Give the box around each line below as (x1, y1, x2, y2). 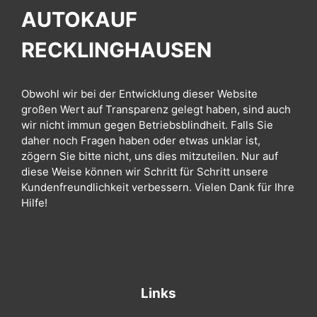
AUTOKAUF (21, 7, 137, 33)
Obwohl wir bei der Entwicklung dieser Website (21, 87, 258, 101)
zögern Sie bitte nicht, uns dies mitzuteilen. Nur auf (21, 149, 278, 163)
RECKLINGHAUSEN (21, 38, 212, 63)
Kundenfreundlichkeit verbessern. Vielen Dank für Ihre (21, 180, 294, 195)
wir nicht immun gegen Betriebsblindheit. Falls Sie (21, 118, 273, 132)
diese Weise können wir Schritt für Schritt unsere (21, 165, 268, 179)
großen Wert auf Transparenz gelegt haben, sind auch (21, 103, 291, 117)
